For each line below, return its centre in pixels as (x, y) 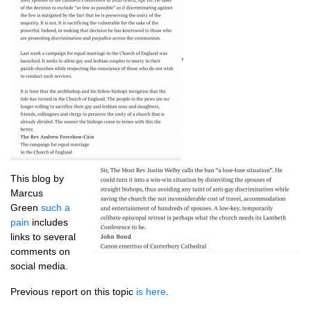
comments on (40, 251)
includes (49, 222)
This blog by (37, 178)
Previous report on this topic (73, 292)
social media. (39, 266)
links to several (43, 237)
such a (56, 208)
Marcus (27, 193)
